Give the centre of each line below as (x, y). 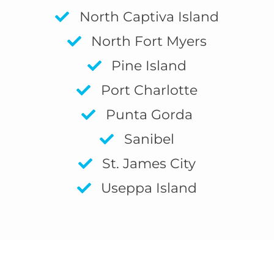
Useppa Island (149, 188)
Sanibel (149, 139)
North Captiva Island (149, 17)
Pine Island (149, 66)
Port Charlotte (149, 91)
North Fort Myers (149, 42)
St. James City (149, 164)
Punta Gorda (149, 115)
